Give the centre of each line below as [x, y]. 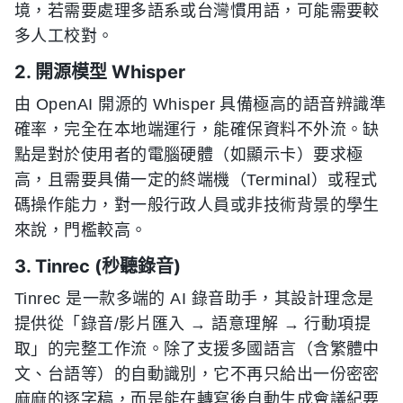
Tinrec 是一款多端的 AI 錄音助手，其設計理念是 [194, 298]
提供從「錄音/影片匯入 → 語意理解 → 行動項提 [193, 323]
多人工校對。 [64, 36]
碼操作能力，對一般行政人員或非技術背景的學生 [197, 205]
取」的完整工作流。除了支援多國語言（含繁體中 [197, 349]
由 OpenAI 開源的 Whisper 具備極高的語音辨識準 [200, 104]
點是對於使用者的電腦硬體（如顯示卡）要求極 [189, 154]
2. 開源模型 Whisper [100, 72]
